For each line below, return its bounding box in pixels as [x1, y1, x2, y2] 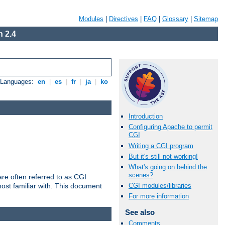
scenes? [129, 171, 153, 179]
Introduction [129, 113, 163, 121]
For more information [129, 192, 189, 200]
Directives [109, 15, 138, 23]
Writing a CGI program [129, 142, 193, 150]
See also [125, 208, 155, 217]
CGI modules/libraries [129, 182, 191, 190]
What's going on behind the [129, 163, 207, 171]
